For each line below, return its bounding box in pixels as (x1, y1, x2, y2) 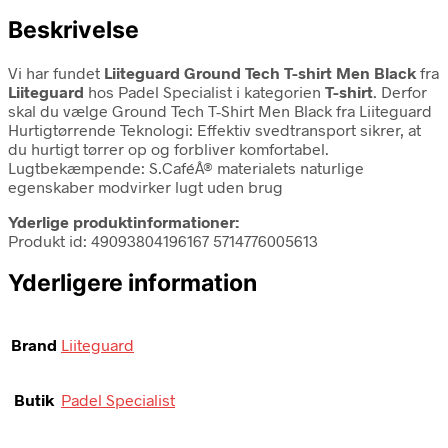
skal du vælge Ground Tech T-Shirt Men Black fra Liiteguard (8, 100, 432, 120)
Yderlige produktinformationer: (8, 211, 239, 231)
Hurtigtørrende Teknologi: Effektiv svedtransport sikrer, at (8, 119, 421, 139)
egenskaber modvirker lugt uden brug (8, 176, 283, 196)
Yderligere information (8, 268, 257, 297)
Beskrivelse (8, 15, 139, 44)
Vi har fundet (8, 62, 104, 82)
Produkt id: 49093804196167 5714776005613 (8, 230, 318, 250)
